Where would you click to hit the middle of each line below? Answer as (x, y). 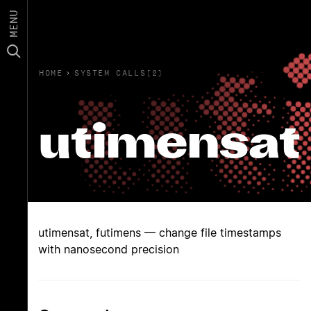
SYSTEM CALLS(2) (119, 73)
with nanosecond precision (109, 249)
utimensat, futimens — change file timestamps (160, 233)
